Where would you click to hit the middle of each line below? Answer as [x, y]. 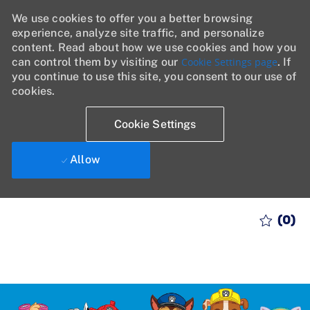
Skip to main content [155, 204]
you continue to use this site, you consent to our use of [154, 76]
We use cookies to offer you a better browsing [132, 18]
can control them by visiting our [96, 62]
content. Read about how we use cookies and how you [154, 47]
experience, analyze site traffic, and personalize [138, 33]
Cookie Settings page [229, 62]
